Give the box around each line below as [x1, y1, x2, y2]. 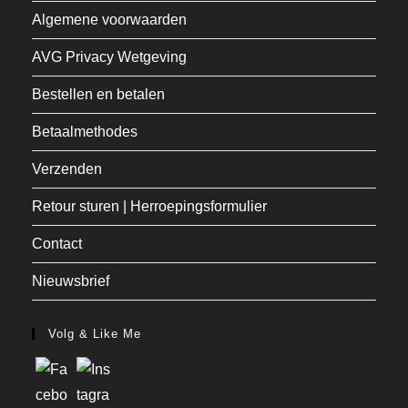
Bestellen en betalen [32, 86, 165, 102]
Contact [32, 235, 82, 251]
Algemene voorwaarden [32, 11, 187, 27]
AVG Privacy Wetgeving [32, 48, 187, 65]
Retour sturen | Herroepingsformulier [32, 198, 267, 214]
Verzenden [32, 160, 102, 177]
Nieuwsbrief [32, 272, 109, 289]
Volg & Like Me [48, 326, 141, 341]
